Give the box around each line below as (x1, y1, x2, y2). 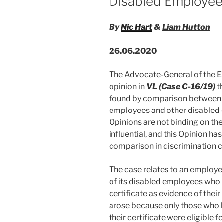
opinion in (109, 82, 146, 91)
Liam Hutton (162, 22, 210, 32)
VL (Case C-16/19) (146, 82, 215, 91)
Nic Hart (121, 22, 152, 32)
